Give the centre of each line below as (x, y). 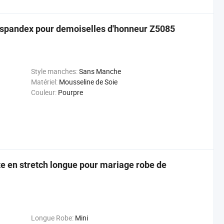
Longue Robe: (52, 218)
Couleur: (43, 92)
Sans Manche (100, 71)
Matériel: (44, 82)
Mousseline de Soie (88, 82)
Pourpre (70, 92)
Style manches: (54, 71)
